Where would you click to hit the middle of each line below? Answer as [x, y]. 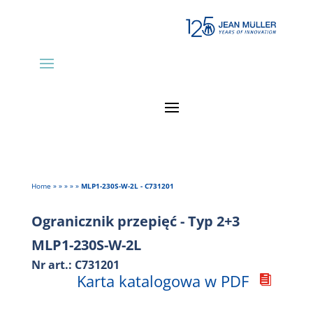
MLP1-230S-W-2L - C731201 [127, 186]
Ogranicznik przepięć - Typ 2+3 [135, 221]
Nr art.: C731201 [75, 265]
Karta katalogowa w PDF [163, 281]
